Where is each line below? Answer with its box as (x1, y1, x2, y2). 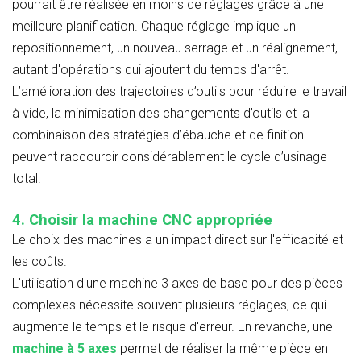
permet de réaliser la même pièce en (117, 340, 328, 356)
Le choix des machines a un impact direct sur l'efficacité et (12, 231, 343, 247)
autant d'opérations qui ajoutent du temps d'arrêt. (12, 61, 289, 77)
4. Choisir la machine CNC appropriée (12, 210, 272, 229)
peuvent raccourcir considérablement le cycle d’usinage (12, 148, 327, 164)
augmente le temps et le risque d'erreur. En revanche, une (12, 318, 333, 334)
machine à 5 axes (12, 340, 117, 356)
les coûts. (12, 253, 67, 269)
